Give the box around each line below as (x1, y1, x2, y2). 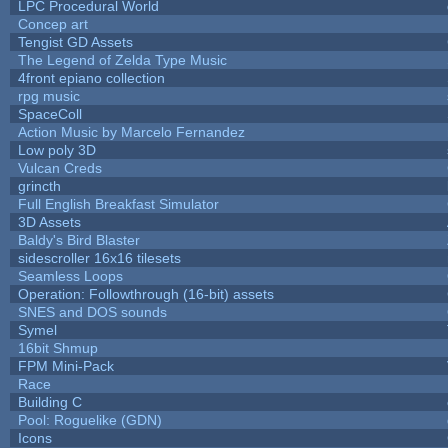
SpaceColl (17, 105, 82, 122)
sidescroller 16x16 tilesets (17, 249, 181, 266)
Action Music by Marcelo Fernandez (17, 123, 245, 140)
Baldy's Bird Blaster (17, 231, 140, 248)
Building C (17, 393, 82, 410)
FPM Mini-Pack (17, 357, 114, 374)
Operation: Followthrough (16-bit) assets (17, 285, 274, 302)
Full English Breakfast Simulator (17, 195, 219, 212)
